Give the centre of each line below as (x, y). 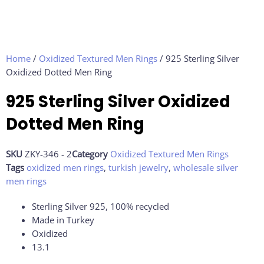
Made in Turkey (63, 220)
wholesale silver (206, 168)
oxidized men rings (65, 168)
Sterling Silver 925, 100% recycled (100, 207)
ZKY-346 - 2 (48, 154)
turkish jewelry (138, 168)
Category (90, 154)
